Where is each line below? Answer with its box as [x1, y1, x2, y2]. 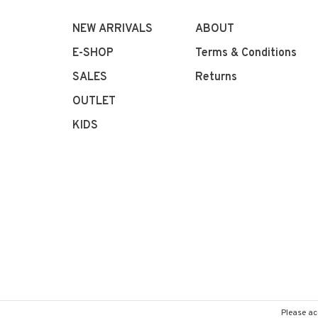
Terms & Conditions [195, 45, 297, 60]
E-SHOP [72, 45, 114, 60]
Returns [195, 70, 237, 84]
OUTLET [72, 94, 116, 109]
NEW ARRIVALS [72, 21, 153, 36]
